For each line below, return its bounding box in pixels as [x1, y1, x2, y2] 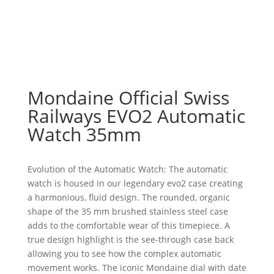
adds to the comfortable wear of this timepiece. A [27, 220, 230, 231]
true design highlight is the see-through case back [27, 234, 234, 245]
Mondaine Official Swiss [27, 85, 229, 110]
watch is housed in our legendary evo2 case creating [27, 177, 243, 189]
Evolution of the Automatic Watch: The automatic [27, 163, 228, 175]
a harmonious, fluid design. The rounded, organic [27, 191, 230, 203]
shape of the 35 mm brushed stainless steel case [27, 206, 228, 217]
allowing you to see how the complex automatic [27, 248, 221, 259]
